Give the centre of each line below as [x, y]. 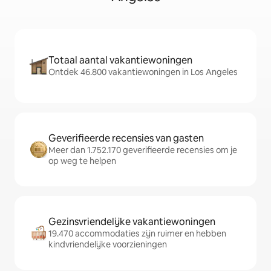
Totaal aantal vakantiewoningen [120, 60]
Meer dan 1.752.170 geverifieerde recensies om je [143, 150]
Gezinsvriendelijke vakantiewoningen [132, 222]
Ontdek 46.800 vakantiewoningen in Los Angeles [143, 72]
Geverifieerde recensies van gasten [126, 138]
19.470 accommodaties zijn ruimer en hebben [137, 233]
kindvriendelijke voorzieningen [108, 244]
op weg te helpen [82, 161]
